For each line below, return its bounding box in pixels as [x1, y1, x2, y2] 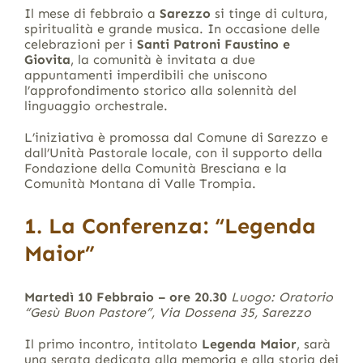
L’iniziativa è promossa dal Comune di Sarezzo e [23, 129, 328, 145]
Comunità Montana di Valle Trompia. [23, 175, 256, 191]
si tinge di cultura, [210, 5, 327, 21]
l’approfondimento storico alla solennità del [23, 82, 297, 98]
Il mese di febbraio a [23, 5, 160, 21]
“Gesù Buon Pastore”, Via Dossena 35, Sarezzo [23, 305, 311, 321]
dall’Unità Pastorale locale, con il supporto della [23, 144, 322, 160]
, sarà [296, 336, 331, 352]
